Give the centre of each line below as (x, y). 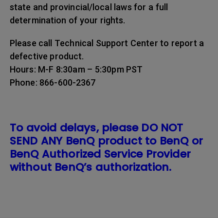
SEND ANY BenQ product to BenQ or (107, 141)
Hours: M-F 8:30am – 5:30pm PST (76, 69)
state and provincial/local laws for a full (89, 7)
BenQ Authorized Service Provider (100, 154)
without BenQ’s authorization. (91, 167)
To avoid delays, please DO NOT (97, 128)
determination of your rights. (68, 20)
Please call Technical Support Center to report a (107, 43)
